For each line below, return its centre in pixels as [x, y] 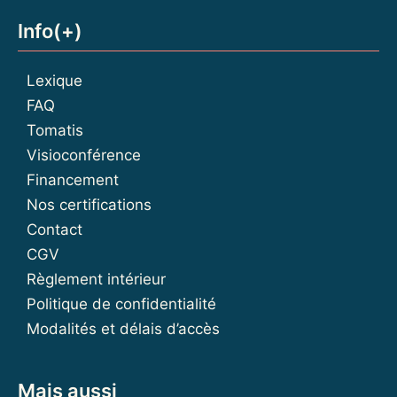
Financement [73, 179]
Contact [54, 229]
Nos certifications [89, 204]
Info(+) [50, 31]
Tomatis [55, 130]
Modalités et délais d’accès [123, 328]
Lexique [54, 80]
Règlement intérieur [96, 279]
